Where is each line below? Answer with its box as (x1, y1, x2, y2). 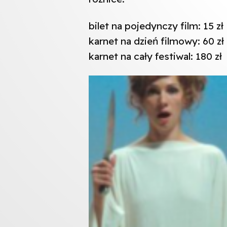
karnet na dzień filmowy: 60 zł (88, 34, 224, 47)
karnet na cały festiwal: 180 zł (88, 50, 222, 62)
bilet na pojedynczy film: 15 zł (88, 19, 223, 32)
